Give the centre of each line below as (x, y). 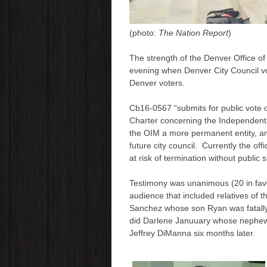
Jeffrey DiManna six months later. (192, 233)
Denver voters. (157, 83)
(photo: (144, 32)
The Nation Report (193, 32)
